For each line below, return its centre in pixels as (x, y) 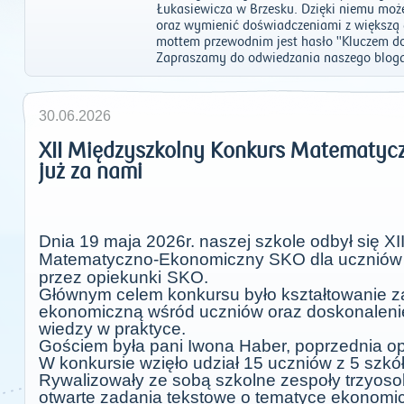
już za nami (91, 172)
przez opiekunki (100, 277)
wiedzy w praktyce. (112, 329)
